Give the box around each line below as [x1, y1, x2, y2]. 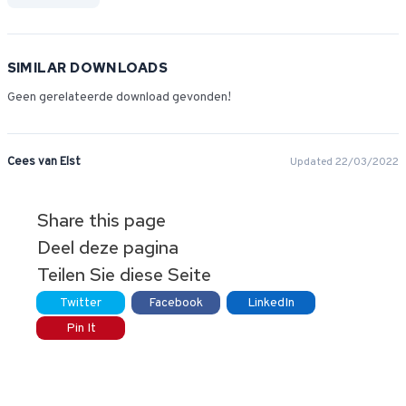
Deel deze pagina [37, 236, 179, 259]
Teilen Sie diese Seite [37, 263, 212, 286]
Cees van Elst [6, 155, 81, 169]
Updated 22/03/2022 [290, 155, 400, 169]
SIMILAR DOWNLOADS [6, 59, 169, 77]
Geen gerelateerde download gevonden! [6, 90, 231, 105]
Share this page [37, 208, 167, 232]
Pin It [65, 321, 96, 336]
